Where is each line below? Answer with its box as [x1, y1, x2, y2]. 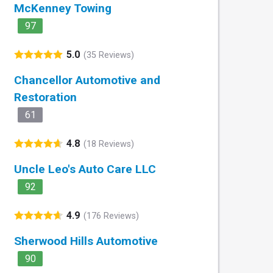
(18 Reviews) [83, 138, 134, 149]
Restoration [14, 90, 77, 105]
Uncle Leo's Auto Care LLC [14, 162, 156, 177]
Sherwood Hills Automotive [14, 234, 158, 249]
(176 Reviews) [83, 210, 139, 221]
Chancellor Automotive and [14, 73, 160, 88]
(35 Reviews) [83, 49, 134, 60]
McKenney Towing [14, 1, 112, 16]
